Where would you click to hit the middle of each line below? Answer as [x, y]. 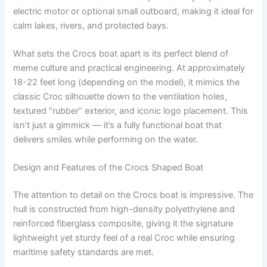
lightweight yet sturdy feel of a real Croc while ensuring [124, 238]
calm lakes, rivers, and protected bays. [91, 25]
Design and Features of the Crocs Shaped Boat [108, 168]
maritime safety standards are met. [84, 252]
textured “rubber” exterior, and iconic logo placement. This [131, 111]
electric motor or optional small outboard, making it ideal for [133, 11]
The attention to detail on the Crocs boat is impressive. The [133, 195]
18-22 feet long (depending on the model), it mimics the [127, 83]
